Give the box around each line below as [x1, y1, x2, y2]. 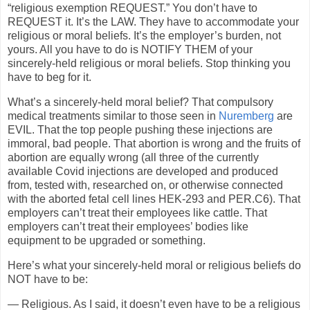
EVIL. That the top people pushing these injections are [8, 123, 273, 136]
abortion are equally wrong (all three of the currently [8, 151, 259, 163]
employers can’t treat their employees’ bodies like [8, 220, 248, 232]
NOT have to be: [8, 273, 88, 285]
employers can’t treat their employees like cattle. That [8, 206, 267, 219]
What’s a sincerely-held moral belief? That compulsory [8, 95, 273, 108]
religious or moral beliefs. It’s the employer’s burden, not [8, 30, 281, 42]
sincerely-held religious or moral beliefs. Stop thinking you [8, 57, 291, 70]
